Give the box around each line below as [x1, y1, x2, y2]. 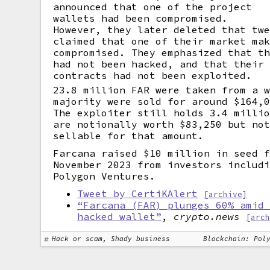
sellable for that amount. [53, 130, 204, 142]
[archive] [204, 189, 248, 199]
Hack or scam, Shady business [52, 234, 171, 243]
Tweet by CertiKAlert [77, 187, 198, 199]
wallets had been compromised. [53, 12, 228, 24]
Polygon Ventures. [53, 170, 156, 182]
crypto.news [174, 210, 240, 222]
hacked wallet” [77, 210, 162, 222]
